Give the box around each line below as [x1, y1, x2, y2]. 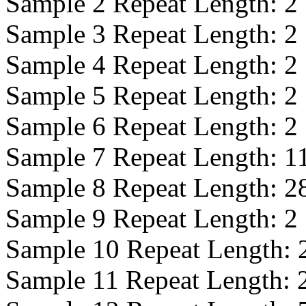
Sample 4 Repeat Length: [5, 50, 284, 79]
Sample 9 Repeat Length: [5, 204, 284, 233]
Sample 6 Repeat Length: [5, 111, 284, 141]
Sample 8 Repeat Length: [5, 173, 284, 202]
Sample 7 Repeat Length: [5, 142, 284, 171]
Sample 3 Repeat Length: [5, 19, 284, 48]
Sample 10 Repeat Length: [5, 234, 298, 264]
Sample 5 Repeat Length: [5, 81, 284, 110]
